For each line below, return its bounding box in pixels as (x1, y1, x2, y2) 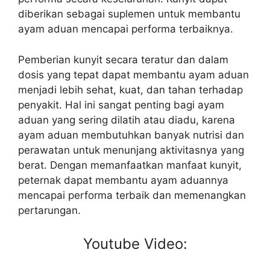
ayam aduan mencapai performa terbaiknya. (18, 23, 233, 35)
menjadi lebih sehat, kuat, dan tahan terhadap (18, 83, 243, 96)
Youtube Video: (83, 235, 187, 253)
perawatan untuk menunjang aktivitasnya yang (18, 143, 244, 156)
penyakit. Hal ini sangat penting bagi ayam (18, 98, 224, 111)
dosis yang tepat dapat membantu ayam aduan (18, 68, 249, 81)
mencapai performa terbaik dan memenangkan (18, 189, 246, 201)
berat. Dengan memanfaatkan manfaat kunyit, (18, 159, 242, 171)
